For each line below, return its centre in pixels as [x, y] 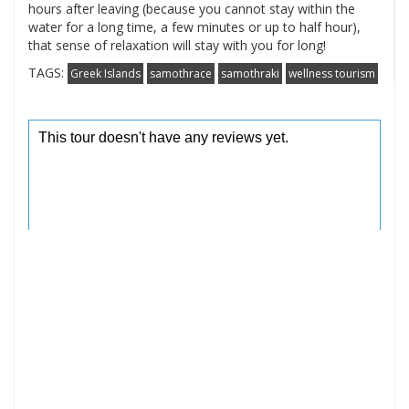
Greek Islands [105, 73]
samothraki [250, 73]
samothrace [181, 73]
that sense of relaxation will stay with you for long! [177, 45]
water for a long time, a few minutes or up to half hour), [194, 26]
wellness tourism [332, 73]
